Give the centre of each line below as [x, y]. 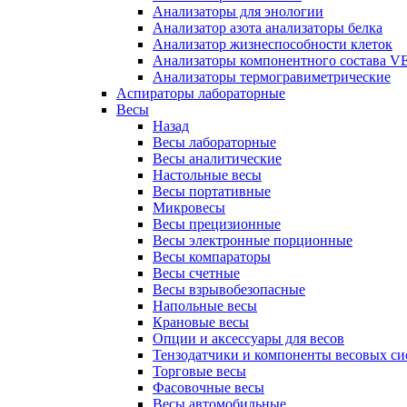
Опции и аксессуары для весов [248, 338]
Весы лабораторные [214, 142]
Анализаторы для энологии [238, 11]
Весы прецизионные [217, 223]
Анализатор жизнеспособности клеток [273, 44]
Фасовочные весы [208, 387]
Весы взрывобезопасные [229, 289]
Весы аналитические [217, 158]
